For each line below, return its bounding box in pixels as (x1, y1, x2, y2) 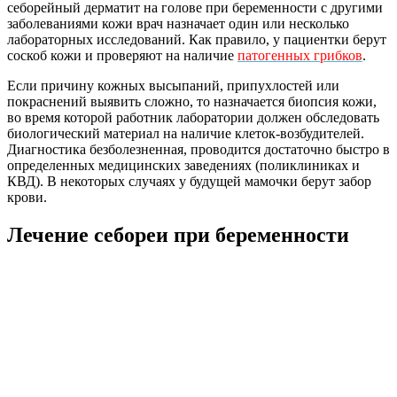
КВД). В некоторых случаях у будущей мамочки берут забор (7, 174, 371, 190)
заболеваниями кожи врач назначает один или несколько (7, 16, 349, 32)
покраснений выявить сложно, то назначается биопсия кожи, (7, 94, 377, 110)
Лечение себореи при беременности (7, 223, 349, 247)
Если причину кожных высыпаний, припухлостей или (7, 78, 339, 94)
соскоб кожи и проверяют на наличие (7, 48, 237, 64)
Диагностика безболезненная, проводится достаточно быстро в (7, 142, 390, 158)
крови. (7, 190, 47, 206)
